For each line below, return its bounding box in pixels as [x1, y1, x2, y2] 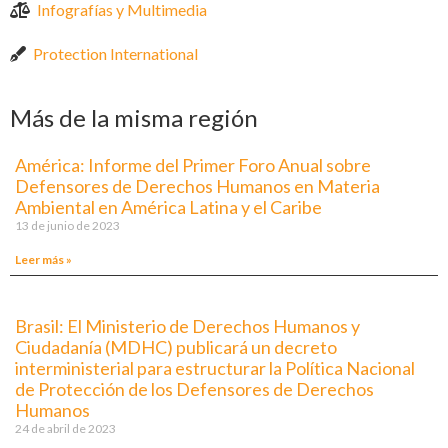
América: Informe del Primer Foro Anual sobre [15, 154, 371, 177]
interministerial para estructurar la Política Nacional [15, 357, 415, 380]
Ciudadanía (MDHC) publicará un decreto [15, 336, 337, 359]
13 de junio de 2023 [15, 218, 120, 234]
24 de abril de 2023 [15, 421, 116, 437]
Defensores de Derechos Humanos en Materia [15, 175, 380, 198]
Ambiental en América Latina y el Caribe [15, 196, 322, 219]
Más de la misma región [10, 103, 258, 133]
